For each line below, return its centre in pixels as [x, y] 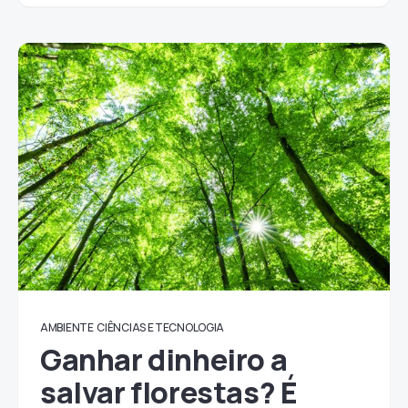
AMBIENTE [67, 327]
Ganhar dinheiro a [164, 360]
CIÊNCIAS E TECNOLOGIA [161, 327]
